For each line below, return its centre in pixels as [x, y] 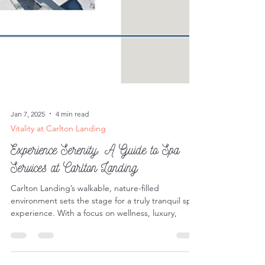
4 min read [72, 241]
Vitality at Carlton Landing [58, 256]
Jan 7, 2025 [28, 241]
